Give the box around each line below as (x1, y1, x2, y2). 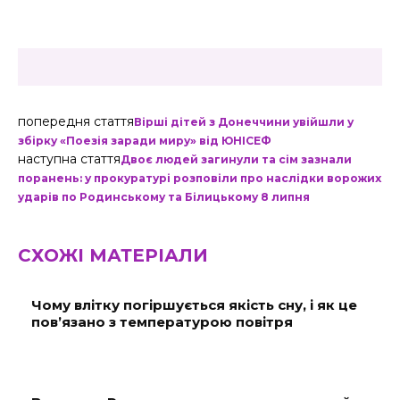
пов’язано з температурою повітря (31, 313, 293, 330)
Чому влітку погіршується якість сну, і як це (31, 296, 357, 313)
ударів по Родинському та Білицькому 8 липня (18, 190, 310, 204)
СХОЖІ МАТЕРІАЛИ (18, 245, 208, 266)
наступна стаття (18, 151, 121, 167)
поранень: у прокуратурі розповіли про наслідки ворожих (18, 171, 381, 185)
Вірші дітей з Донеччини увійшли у (134, 115, 354, 129)
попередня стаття (18, 113, 134, 129)
